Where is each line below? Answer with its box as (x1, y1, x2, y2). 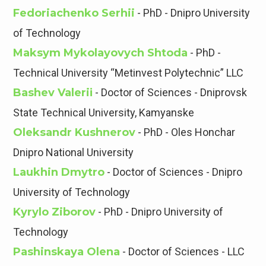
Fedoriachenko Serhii (13, 7, 135, 20)
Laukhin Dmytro (13, 166, 105, 179)
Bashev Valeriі (13, 86, 93, 100)
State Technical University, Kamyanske (13, 106, 195, 119)
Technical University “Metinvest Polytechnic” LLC (13, 66, 244, 80)
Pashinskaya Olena (13, 245, 121, 259)
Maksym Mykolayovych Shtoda (13, 46, 188, 60)
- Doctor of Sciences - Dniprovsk (93, 86, 248, 99)
